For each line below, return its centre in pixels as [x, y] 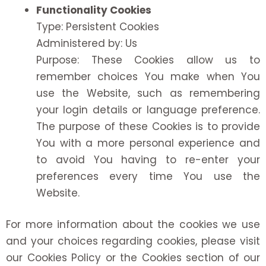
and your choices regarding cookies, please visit [133, 241]
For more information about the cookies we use [133, 225]
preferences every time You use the [148, 176]
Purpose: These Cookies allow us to [148, 60]
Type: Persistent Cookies [98, 26]
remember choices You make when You [148, 76]
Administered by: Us [87, 43]
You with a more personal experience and [148, 143]
